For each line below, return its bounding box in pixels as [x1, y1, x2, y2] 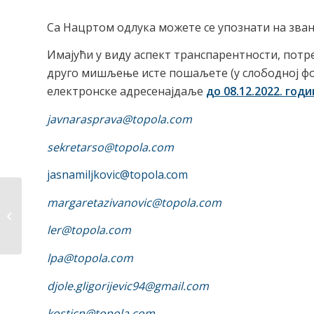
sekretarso [47, 139, 104, 155]
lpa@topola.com [47, 250, 133, 266]
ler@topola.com [47, 222, 131, 238]
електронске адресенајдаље [47, 83, 206, 100]
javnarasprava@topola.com [47, 111, 192, 127]
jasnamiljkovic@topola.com [47, 167, 188, 183]
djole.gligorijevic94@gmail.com [47, 278, 209, 294]
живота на [25, 208, 71, 221]
